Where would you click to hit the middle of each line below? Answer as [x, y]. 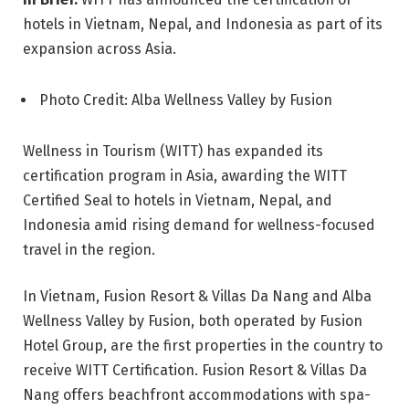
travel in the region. [89, 249]
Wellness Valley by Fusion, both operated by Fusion [193, 321]
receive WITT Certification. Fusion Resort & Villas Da [195, 371]
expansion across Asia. [100, 49]
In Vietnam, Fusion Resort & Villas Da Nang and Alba [197, 297]
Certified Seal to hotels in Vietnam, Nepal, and [178, 200]
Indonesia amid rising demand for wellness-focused [199, 225]
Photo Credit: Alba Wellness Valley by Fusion [191, 100]
